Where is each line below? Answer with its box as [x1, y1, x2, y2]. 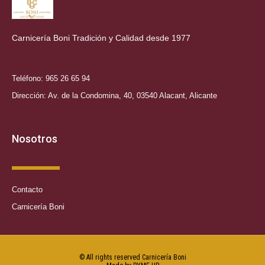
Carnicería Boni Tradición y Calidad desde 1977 [12, 33, 193, 43]
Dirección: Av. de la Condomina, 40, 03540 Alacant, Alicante [12, 91, 217, 100]
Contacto [12, 185, 43, 194]
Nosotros [12, 132, 57, 145]
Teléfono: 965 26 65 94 [12, 73, 90, 83]
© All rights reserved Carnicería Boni [79, 253, 186, 261]
